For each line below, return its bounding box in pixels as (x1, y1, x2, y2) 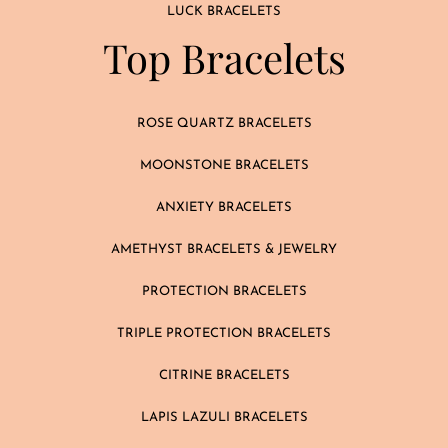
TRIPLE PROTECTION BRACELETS (117, 326, 331, 340)
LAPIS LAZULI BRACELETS (140, 410, 308, 424)
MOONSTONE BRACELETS (139, 158, 309, 172)
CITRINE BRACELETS (158, 368, 290, 382)
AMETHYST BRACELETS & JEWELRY (111, 242, 337, 256)
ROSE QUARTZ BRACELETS (136, 116, 312, 130)
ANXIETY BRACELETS (156, 200, 292, 214)
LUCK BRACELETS (167, 4, 281, 18)
